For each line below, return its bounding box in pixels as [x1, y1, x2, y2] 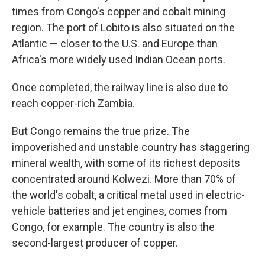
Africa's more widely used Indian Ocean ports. [12, 53, 225, 66]
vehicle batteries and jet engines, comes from [12, 205, 227, 217]
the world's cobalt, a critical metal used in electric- [12, 189, 245, 201]
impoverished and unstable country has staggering [12, 141, 250, 153]
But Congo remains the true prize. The [12, 125, 190, 137]
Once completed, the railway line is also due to [12, 81, 228, 93]
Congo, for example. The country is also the [12, 221, 215, 233]
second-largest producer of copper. [12, 237, 178, 249]
